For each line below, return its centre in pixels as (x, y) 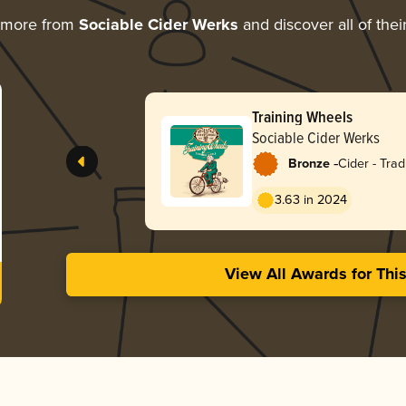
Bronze (309, 164)
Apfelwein (366, 176)
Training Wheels (302, 116)
